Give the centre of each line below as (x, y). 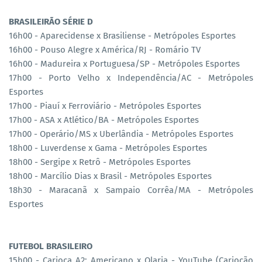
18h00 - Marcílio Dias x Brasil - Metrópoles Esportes (110, 176)
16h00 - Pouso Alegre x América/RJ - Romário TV (105, 49)
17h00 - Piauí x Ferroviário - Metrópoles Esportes (105, 106)
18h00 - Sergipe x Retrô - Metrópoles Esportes (100, 162)
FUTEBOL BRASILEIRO (51, 246)
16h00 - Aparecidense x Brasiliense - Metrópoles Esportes (122, 35)
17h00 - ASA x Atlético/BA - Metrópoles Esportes (104, 120)
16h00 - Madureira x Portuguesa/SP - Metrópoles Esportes (124, 63)
